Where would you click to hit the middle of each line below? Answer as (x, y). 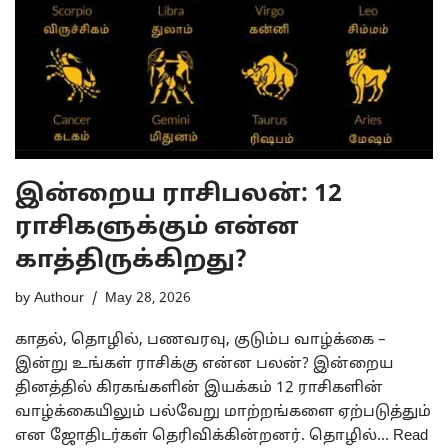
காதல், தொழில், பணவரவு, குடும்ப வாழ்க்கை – (200, 341)
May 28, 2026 (148, 299)
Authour (59, 299)
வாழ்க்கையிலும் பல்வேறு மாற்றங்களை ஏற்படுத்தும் (223, 413)
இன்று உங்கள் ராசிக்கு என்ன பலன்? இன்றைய (204, 365)
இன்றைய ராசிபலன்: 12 (178, 195)
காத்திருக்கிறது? (130, 261)
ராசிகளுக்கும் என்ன (157, 228)
